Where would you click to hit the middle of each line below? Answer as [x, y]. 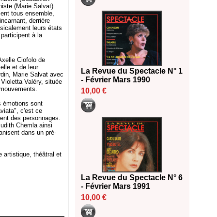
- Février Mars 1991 [116, 186]
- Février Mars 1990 [116, 80]
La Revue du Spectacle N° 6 [132, 178]
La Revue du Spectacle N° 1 [132, 71]
